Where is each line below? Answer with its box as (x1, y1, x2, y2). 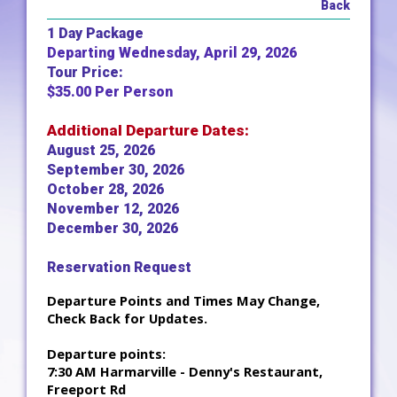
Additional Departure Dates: (47, 121, 249, 139)
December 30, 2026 (47, 220, 178, 237)
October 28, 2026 (47, 181, 164, 198)
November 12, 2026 (47, 200, 179, 217)
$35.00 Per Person (47, 83, 173, 100)
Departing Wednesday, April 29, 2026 (47, 44, 297, 61)
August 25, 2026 (47, 142, 155, 159)
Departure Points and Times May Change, (47, 292, 320, 309)
